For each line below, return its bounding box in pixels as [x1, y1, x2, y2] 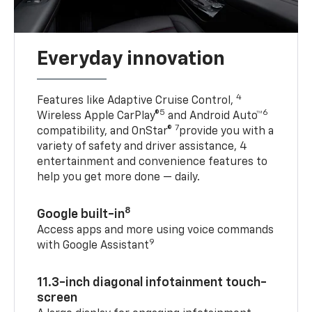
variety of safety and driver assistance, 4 [37, 141, 248, 153]
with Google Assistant [37, 240, 150, 251]
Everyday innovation [37, 49, 226, 69]
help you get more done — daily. [37, 171, 201, 183]
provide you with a [179, 125, 274, 137]
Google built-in [37, 208, 125, 221]
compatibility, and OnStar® [37, 125, 175, 137]
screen [37, 291, 78, 304]
